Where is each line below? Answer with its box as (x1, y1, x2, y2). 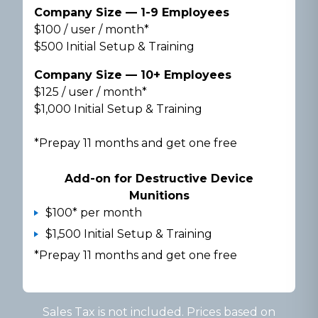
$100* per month (45, 206, 142, 220)
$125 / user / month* (34, 85, 147, 99)
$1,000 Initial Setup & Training (34, 102, 202, 116)
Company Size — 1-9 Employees (34, 6, 229, 20)
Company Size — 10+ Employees (34, 68, 231, 82)
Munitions (128, 189, 190, 203)
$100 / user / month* (34, 23, 149, 37)
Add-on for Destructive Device (65, 172, 253, 186)
